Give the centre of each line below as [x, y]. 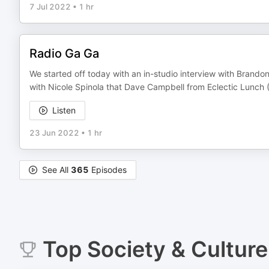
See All [56, 170]
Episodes [108, 170]
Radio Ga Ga [64, 53]
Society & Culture [177, 249]
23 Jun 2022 [54, 133]
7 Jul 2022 [50, 7]
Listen [64, 110]
